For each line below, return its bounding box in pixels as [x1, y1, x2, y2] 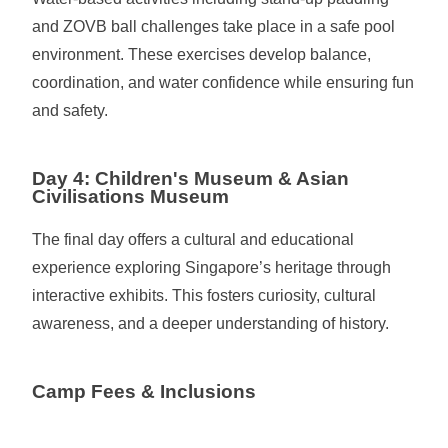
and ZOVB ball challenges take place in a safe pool [32, 18, 396, 35]
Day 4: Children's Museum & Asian [32, 168, 350, 189]
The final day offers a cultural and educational [32, 231, 355, 248]
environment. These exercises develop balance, [32, 46, 372, 63]
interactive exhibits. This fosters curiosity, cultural [32, 287, 377, 304]
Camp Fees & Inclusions [32, 381, 257, 402]
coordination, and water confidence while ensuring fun [32, 74, 415, 91]
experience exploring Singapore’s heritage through [32, 259, 392, 276]
